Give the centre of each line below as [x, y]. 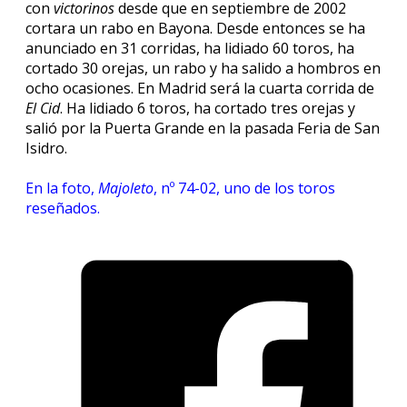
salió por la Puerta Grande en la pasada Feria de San [203, 129]
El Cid [43, 109]
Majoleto [126, 189]
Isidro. [46, 149]
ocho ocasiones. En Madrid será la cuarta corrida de [200, 89]
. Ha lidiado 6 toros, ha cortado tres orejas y [208, 109]
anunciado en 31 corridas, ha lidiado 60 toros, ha [190, 49]
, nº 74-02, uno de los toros [244, 189]
